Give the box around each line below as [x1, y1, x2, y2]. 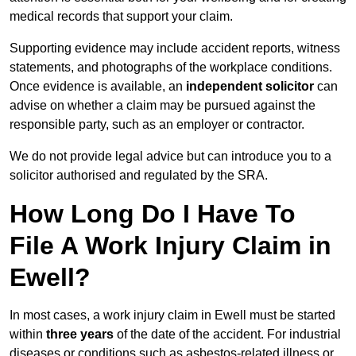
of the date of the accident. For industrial [114, 327, 341, 342]
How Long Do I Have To [10, 199, 296, 229]
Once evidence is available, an [10, 79, 186, 94]
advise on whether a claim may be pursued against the [10, 99, 315, 113]
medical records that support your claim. [10, 10, 233, 24]
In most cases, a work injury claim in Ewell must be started [10, 308, 335, 323]
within [10, 327, 46, 342]
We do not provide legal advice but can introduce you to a [10, 149, 331, 164]
